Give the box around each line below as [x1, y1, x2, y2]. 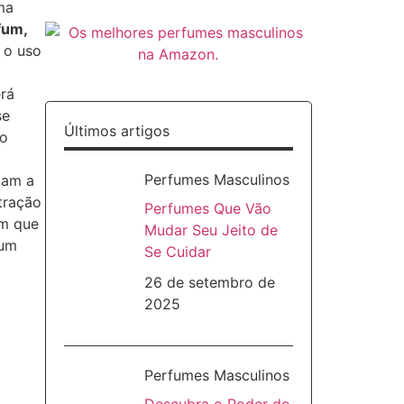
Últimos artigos [63, 122, 170, 140]
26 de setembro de [143, 273, 275, 291]
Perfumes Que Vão [143, 199, 271, 217]
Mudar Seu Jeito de [143, 221, 278, 239]
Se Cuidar [143, 243, 211, 261]
